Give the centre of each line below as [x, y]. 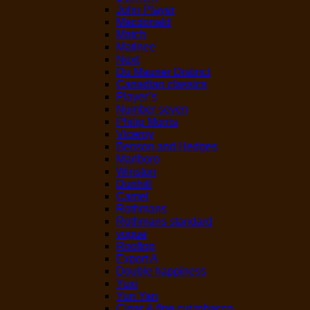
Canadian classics [162, 84]
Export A [137, 259]
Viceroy [135, 134]
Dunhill [134, 184]
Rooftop [136, 246]
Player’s [137, 97]
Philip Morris [147, 122]
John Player [146, 10]
